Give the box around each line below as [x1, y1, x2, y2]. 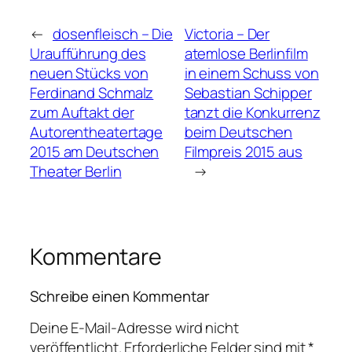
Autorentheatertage [30, 122, 163, 143]
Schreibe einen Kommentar [30, 285, 210, 306]
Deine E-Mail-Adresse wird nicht [30, 317, 239, 339]
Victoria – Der [184, 24, 270, 45]
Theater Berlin [30, 161, 122, 182]
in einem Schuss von [184, 63, 319, 84]
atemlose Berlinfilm [184, 43, 308, 64]
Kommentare [30, 241, 162, 273]
